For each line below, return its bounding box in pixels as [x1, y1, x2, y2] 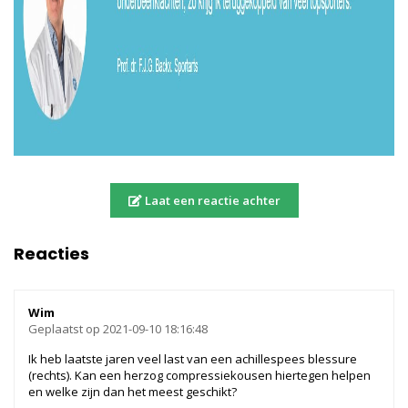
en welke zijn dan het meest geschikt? [28, 383, 237, 401]
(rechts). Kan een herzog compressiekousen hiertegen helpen [28, 367, 371, 384]
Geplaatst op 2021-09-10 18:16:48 [28, 321, 208, 338]
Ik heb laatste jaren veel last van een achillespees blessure [28, 351, 357, 368]
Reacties [14, 242, 89, 266]
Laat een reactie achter [141, 192, 280, 209]
